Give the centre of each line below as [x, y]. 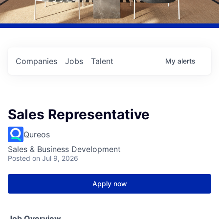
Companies [36, 61]
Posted [19, 158]
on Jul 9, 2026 [55, 158]
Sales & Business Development [64, 149]
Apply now [109, 184]
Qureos [37, 135]
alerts [186, 61]
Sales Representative [79, 115]
